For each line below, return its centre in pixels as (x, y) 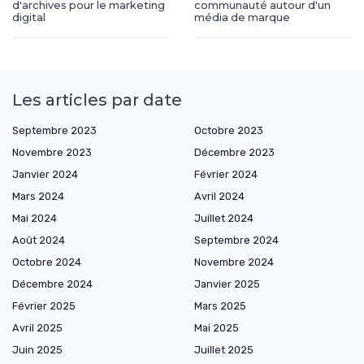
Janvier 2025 (227, 284)
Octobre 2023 (229, 130)
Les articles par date (97, 100)
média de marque (242, 17)
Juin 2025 (37, 349)
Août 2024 (39, 240)
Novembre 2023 (52, 152)
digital (29, 17)
